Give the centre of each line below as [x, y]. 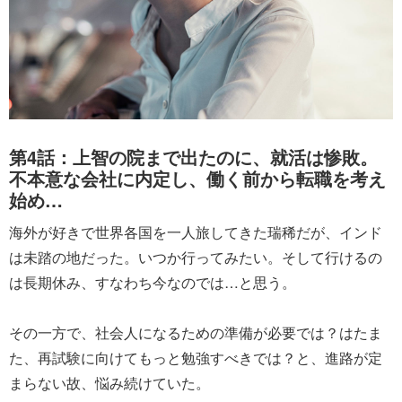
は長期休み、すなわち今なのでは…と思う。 [153, 282]
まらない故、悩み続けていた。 [109, 382]
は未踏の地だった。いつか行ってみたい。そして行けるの [196, 257]
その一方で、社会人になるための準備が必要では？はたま [196, 332]
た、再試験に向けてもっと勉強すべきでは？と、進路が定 [196, 357]
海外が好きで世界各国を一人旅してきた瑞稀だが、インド [196, 232]
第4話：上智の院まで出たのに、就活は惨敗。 [193, 156]
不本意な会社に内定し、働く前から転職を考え [197, 178]
